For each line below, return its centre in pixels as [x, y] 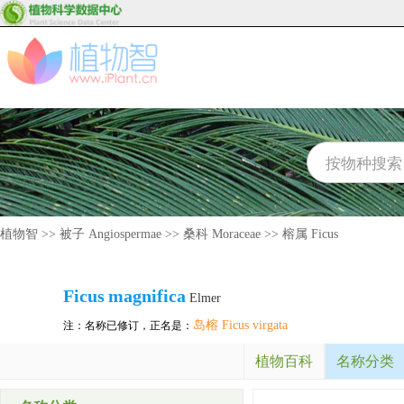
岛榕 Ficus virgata [240, 325]
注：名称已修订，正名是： [128, 326]
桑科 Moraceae [222, 234]
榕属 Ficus [310, 234]
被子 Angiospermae [110, 234]
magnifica [147, 296]
